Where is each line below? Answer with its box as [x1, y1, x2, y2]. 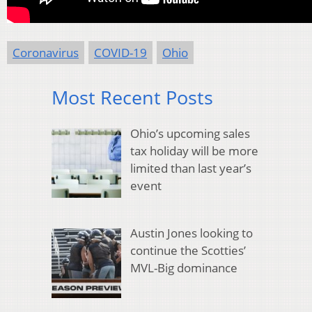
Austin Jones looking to [130, 225, 253, 242]
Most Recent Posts [52, 84, 213, 110]
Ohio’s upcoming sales [130, 125, 250, 142]
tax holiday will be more [130, 143, 258, 159]
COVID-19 [94, 44, 147, 61]
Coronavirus [13, 44, 79, 61]
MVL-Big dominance [130, 260, 237, 276]
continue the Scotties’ [130, 242, 246, 259]
